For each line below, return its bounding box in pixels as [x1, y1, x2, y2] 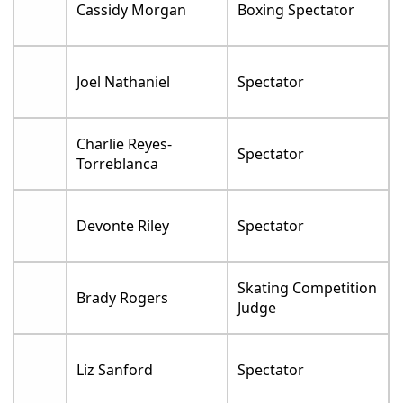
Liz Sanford [76, 360, 154, 381]
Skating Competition [237, 278, 378, 299]
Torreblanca [76, 154, 159, 175]
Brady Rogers [76, 288, 169, 309]
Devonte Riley [76, 216, 170, 237]
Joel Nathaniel [76, 72, 171, 93]
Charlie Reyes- [76, 134, 173, 155]
